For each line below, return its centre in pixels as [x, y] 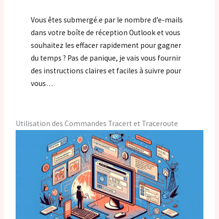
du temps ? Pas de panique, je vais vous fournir [106, 58]
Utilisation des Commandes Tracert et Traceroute [97, 123]
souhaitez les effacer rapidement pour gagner [106, 45]
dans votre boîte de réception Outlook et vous [106, 33]
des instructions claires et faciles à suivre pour [106, 71]
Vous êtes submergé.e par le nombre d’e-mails [107, 20]
